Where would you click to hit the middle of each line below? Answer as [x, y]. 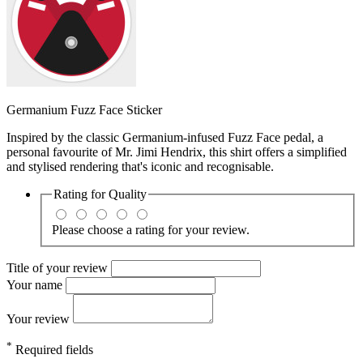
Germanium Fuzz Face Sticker [84, 110]
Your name [36, 284]
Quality [128, 194]
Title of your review [59, 267]
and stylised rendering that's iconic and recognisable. [140, 167]
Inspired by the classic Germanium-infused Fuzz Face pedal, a [165, 138]
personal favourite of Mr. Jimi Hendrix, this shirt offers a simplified [177, 152]
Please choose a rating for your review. [151, 229]
